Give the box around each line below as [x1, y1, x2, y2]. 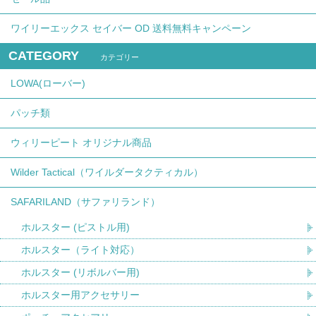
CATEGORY [8, 49, 79, 63]
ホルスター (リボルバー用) [21, 267, 140, 279]
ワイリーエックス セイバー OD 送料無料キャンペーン [11, 23, 251, 35]
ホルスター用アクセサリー [21, 289, 140, 301]
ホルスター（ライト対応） [21, 244, 140, 256]
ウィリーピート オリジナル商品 [11, 137, 152, 149]
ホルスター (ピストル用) [21, 221, 130, 233]
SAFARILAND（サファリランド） [11, 196, 160, 208]
